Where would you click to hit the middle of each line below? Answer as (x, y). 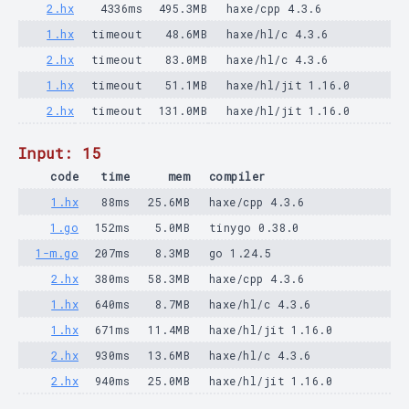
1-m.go (57, 253)
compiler (237, 176)
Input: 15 (60, 153)
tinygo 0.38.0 (254, 227)
